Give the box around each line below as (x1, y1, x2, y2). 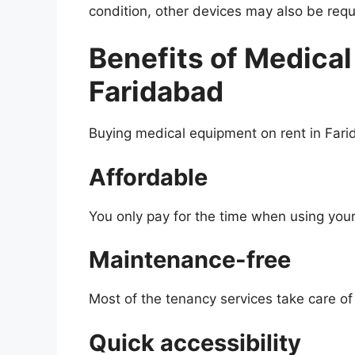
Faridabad (89, 74, 223, 109)
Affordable (89, 162, 208, 191)
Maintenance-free (89, 246, 291, 274)
